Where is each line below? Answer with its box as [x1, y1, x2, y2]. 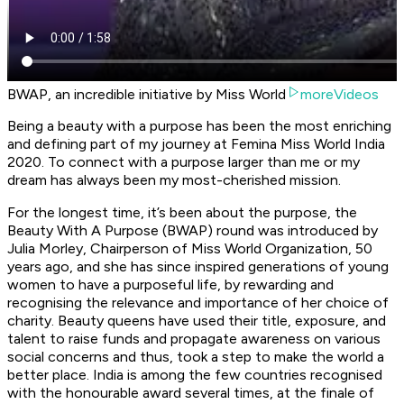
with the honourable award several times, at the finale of [7, 384, 374, 402]
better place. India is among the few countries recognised [7, 366, 382, 384]
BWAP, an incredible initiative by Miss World [7, 86, 286, 104]
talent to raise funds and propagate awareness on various [7, 330, 381, 348]
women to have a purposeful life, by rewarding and [7, 276, 334, 294]
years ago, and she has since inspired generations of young [7, 258, 389, 276]
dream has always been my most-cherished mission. [7, 171, 341, 189]
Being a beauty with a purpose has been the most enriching [7, 117, 391, 135]
